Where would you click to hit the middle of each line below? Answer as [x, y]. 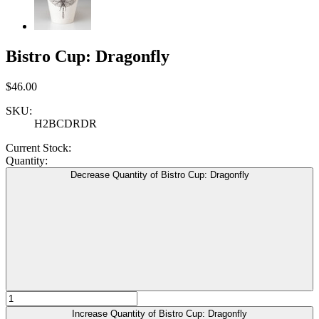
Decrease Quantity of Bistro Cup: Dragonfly [159, 175]
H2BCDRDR [66, 124]
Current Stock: [38, 148]
